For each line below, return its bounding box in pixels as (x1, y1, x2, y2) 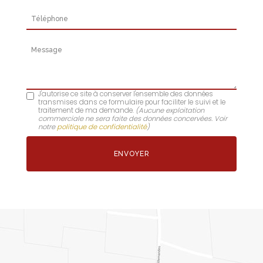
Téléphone (26, 7, 75, 21)
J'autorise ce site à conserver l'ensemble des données (38, 89, 213, 99)
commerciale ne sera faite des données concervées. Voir (38, 113, 227, 123)
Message (26, 38, 68, 52)
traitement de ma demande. (38, 105, 136, 115)
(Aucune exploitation (136, 105, 204, 115)
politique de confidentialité (57, 122, 147, 131)
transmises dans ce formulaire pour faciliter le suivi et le (38, 97, 225, 107)
